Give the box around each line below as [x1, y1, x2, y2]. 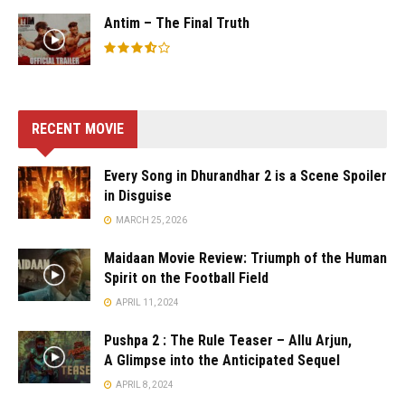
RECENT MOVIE [32, 120, 124, 138]
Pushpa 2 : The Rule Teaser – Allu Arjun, [104, 332, 352, 350]
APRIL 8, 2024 [114, 380, 174, 391]
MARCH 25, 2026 [114, 215, 187, 226]
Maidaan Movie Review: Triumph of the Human [104, 250, 387, 268]
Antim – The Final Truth [104, 14, 250, 33]
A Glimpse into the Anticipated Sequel [104, 352, 340, 370]
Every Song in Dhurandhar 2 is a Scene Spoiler [104, 167, 387, 185]
